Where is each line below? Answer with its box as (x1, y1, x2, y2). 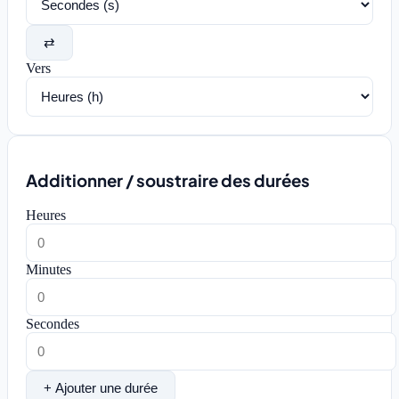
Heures (26, 207, 66, 223)
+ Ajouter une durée (44, 379, 159, 395)
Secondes (26, 315, 79, 331)
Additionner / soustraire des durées (26, 170, 310, 191)
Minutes (26, 261, 71, 277)
